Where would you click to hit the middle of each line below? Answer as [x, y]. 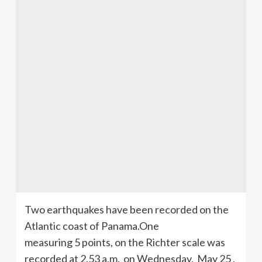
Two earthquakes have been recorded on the [127, 209]
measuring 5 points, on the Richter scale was [125, 242]
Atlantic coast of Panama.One [92, 225]
